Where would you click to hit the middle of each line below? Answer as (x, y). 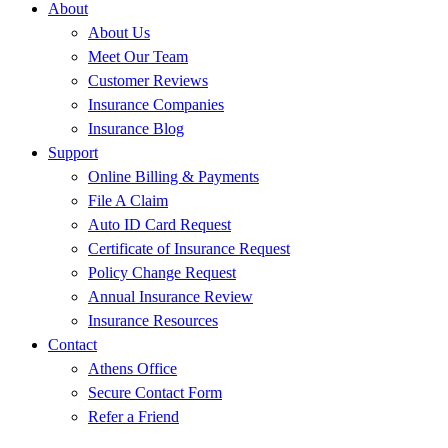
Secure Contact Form (155, 392)
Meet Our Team (138, 56)
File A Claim (128, 200)
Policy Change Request (162, 272)
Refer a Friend (133, 416)
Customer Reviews (148, 80)
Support (73, 152)
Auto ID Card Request (159, 224)
